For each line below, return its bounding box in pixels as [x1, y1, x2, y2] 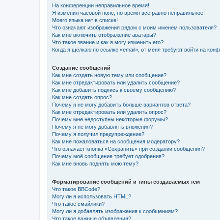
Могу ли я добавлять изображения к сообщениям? [52, 208, 178, 214]
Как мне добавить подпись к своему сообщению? [52, 86, 176, 93]
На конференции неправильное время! [52, 2, 149, 8]
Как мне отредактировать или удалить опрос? [52, 109, 166, 115]
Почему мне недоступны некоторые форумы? [52, 116, 168, 122]
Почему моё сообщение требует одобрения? [52, 153, 165, 159]
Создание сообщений [52, 64, 110, 71]
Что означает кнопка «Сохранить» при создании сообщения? [52, 145, 205, 152]
